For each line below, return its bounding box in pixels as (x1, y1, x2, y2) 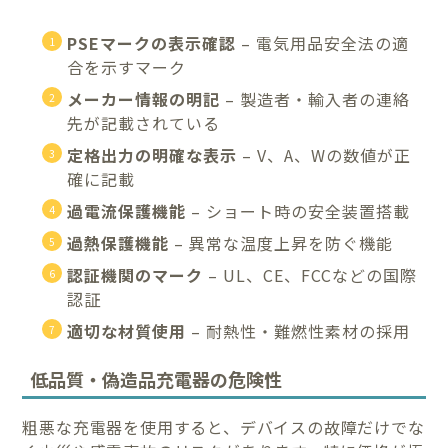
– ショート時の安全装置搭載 (186, 198, 411, 223)
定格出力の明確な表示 (67, 142, 238, 167)
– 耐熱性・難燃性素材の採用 (186, 318, 411, 343)
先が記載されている (67, 110, 221, 135)
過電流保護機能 (67, 198, 187, 223)
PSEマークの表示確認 (67, 30, 237, 55)
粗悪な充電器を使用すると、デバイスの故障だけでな (22, 414, 425, 439)
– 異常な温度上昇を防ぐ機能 (169, 230, 394, 255)
